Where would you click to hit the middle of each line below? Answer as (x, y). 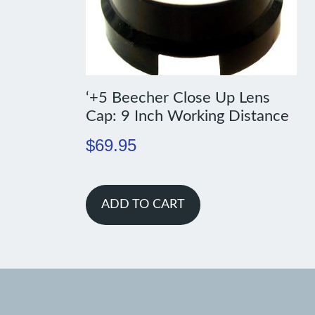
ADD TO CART (143, 205)
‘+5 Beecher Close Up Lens (178, 98)
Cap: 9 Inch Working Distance (187, 116)
